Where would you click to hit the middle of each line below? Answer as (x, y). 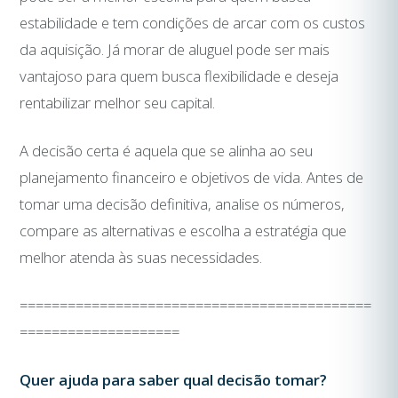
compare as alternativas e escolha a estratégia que (183, 230)
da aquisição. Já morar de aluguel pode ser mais (175, 49)
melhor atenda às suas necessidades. (141, 257)
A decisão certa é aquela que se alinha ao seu (167, 150)
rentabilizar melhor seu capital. (118, 102)
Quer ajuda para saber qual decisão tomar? (174, 379)
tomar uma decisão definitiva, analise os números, (183, 203)
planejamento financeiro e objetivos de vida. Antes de (192, 177)
